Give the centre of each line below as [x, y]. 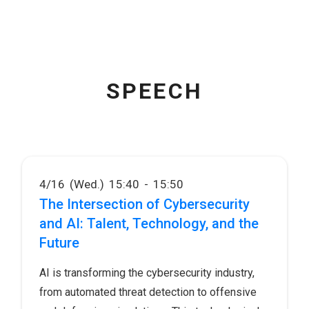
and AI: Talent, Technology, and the [149, 223]
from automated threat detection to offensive [148, 292]
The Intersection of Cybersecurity [144, 204]
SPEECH [154, 91]
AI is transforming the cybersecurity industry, [147, 272]
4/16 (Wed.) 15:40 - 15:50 [111, 184]
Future [59, 242]
